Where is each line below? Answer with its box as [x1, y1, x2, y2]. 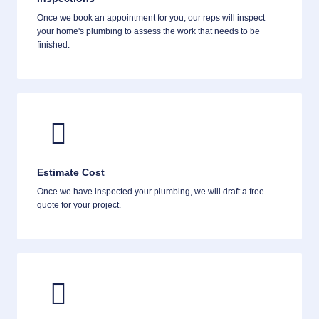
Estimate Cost [37, 166, 105, 178]
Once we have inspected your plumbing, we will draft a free [37, 186, 264, 197]
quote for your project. [37, 199, 121, 210]
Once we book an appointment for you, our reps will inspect [37, 12, 265, 23]
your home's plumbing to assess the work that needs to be [37, 26, 260, 36]
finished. [37, 39, 70, 50]
